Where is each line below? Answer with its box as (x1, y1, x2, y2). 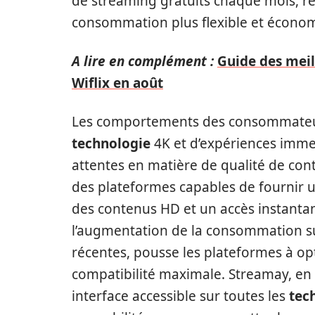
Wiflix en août (72, 73, 163, 92)
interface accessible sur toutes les (72, 286, 289, 305)
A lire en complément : (72, 51, 214, 70)
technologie (72, 134, 150, 153)
